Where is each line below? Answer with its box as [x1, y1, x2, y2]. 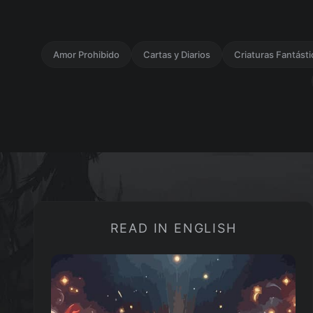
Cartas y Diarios [143, 49, 210, 61]
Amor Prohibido [52, 49, 119, 61]
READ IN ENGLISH [110, 221, 237, 236]
